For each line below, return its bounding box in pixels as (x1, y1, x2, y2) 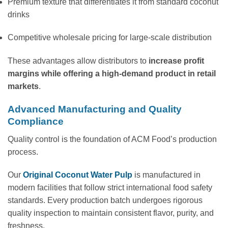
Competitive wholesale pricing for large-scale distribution (8, 33, 212, 42)
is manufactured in (132, 170, 201, 180)
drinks (8, 10, 30, 19)
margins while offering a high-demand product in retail (8, 69, 216, 78)
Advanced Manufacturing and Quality (8, 104, 182, 115)
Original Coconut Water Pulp (23, 170, 132, 180)
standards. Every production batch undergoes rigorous (8, 196, 203, 205)
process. (8, 147, 38, 156)
